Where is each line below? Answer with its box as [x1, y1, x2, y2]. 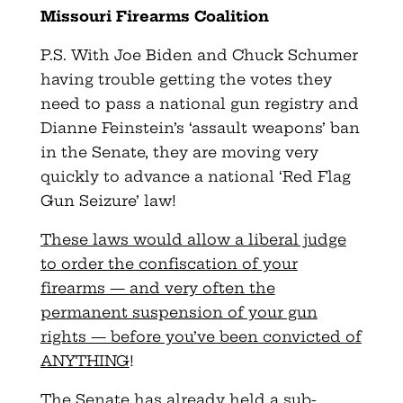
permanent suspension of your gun [40, 303, 318, 322]
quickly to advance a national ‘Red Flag [40, 167, 351, 186]
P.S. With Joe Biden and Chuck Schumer [40, 46, 358, 65]
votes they [249, 70, 332, 89]
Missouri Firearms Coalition [40, 7, 269, 26]
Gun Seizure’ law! [40, 192, 181, 210]
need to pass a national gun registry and [40, 94, 359, 113]
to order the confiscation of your [40, 255, 298, 273]
